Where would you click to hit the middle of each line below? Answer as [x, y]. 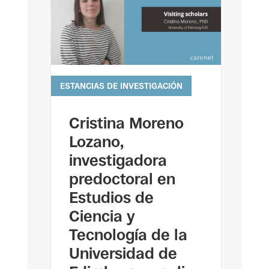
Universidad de [123, 254]
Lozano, [96, 142]
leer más [70, 89]
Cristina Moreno [126, 123]
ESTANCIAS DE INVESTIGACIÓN [121, 86]
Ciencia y [102, 216]
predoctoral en [122, 179]
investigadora [118, 161]
